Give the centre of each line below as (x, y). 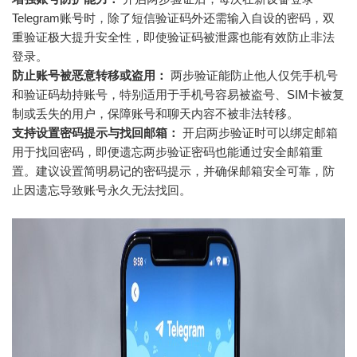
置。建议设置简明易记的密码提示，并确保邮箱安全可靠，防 (173, 171)
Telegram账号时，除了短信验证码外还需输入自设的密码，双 (173, 18)
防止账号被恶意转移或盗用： (90, 75)
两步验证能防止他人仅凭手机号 (253, 75)
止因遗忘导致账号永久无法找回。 (102, 190)
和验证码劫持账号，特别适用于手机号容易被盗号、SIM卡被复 (178, 94)
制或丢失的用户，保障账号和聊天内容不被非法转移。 (155, 113)
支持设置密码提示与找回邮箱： (96, 132)
